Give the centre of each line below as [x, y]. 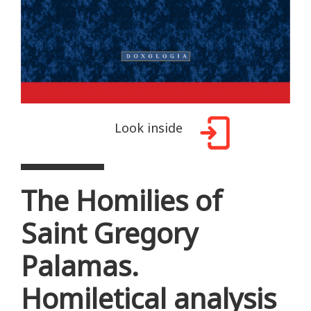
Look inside [149, 127]
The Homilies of [121, 200]
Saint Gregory [109, 233]
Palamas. [80, 265]
